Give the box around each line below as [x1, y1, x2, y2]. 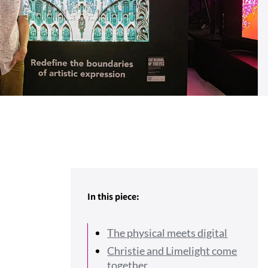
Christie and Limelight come [107, 243, 237, 257]
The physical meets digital [107, 226, 228, 240]
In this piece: [87, 190, 140, 203]
